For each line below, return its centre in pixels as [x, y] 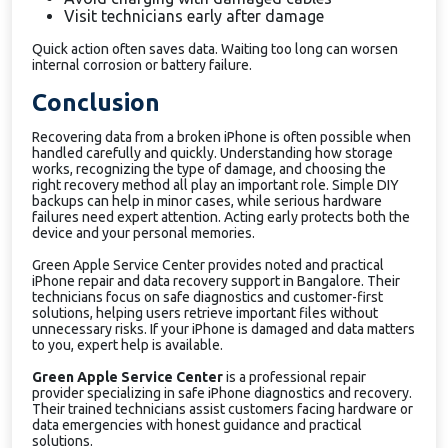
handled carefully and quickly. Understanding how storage [212, 153]
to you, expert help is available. [127, 345]
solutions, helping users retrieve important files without [205, 313]
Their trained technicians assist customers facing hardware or [222, 409]
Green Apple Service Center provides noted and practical [208, 265]
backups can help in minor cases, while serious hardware [207, 201]
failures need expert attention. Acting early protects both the [221, 217]
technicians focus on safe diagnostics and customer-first [207, 297]
